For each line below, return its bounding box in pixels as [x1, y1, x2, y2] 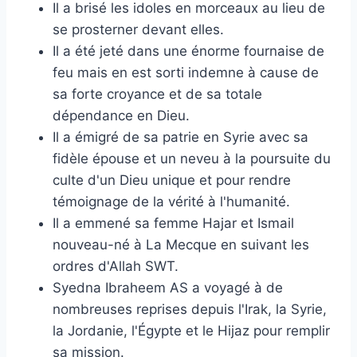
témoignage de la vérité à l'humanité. [53, 193, 290, 210]
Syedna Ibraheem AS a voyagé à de [53, 279, 283, 296]
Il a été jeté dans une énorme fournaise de [53, 42, 324, 59]
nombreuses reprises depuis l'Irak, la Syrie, [53, 300, 327, 317]
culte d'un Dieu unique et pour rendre [53, 171, 291, 188]
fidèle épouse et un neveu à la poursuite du [53, 150, 331, 167]
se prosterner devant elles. [53, 21, 224, 37]
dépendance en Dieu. [53, 107, 190, 124]
